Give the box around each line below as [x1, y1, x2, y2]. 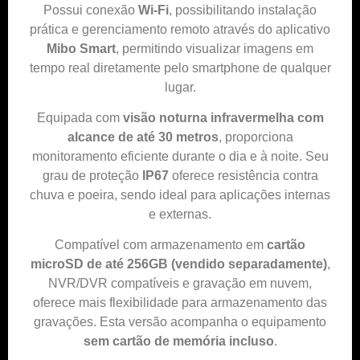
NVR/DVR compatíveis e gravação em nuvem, [48, 276, 312, 291]
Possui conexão [43, 2, 138, 17]
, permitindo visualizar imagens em [116, 41, 313, 55]
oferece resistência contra [168, 168, 318, 182]
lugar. [164, 80, 196, 94]
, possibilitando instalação [169, 2, 317, 17]
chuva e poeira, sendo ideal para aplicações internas [30, 187, 330, 202]
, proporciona [218, 129, 293, 144]
